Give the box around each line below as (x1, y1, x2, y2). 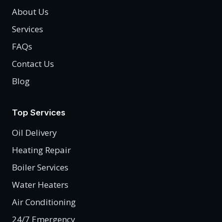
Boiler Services (12, 162, 68, 173)
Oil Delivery (12, 127, 57, 139)
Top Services (12, 108, 65, 118)
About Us (12, 6, 49, 18)
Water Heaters (12, 179, 68, 191)
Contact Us (12, 58, 54, 70)
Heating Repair (12, 144, 71, 156)
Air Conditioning (12, 196, 76, 208)
